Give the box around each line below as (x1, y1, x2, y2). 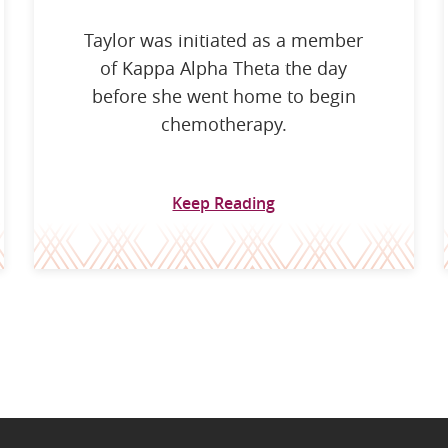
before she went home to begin (91, 83, 356, 108)
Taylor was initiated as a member (84, 27, 364, 52)
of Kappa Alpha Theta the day (100, 55, 348, 80)
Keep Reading (172, 191, 276, 214)
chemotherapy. (160, 111, 287, 136)
